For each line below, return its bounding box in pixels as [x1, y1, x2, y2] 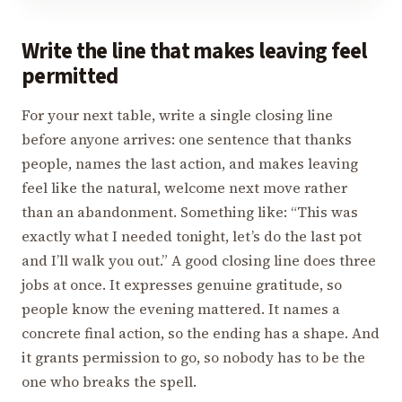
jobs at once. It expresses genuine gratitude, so [22, 275, 342, 295]
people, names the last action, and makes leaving [22, 153, 358, 174]
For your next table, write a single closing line [22, 105, 333, 126]
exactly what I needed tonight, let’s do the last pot [22, 226, 362, 247]
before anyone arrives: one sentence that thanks [22, 129, 352, 150]
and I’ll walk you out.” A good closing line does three [22, 250, 376, 271]
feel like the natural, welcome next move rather [22, 178, 347, 198]
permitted [22, 61, 118, 93]
